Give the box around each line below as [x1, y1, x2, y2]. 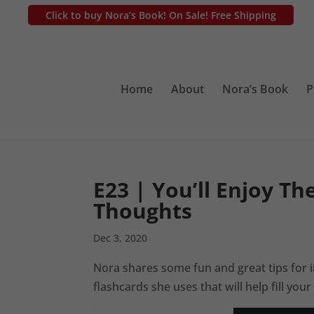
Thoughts [93, 196, 192, 225]
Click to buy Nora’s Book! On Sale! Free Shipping [46, 8, 276, 22]
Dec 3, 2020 [93, 231, 147, 245]
